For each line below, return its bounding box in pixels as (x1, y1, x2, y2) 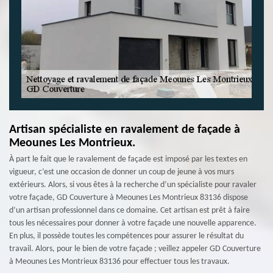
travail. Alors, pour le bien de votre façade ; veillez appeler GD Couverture (9, 244, 261, 253)
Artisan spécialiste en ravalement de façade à (9, 124, 240, 136)
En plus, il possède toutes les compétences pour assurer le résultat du (9, 232, 244, 241)
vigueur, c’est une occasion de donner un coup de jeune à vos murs (9, 168, 234, 177)
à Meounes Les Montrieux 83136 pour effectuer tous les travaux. (9, 257, 230, 266)
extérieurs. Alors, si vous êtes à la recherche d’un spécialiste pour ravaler (9, 180, 257, 190)
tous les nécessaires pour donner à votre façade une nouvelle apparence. (9, 219, 257, 228)
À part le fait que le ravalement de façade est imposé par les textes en (9, 155, 247, 164)
